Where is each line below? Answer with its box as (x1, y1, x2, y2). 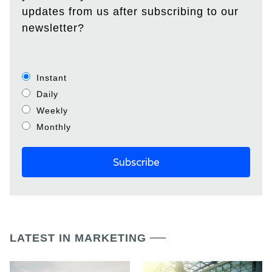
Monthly (36, 122, 71, 132)
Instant (36, 73, 67, 83)
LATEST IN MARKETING (10, 232, 146, 245)
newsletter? (22, 22, 84, 35)
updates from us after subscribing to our (22, 5, 239, 18)
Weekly (36, 106, 68, 116)
